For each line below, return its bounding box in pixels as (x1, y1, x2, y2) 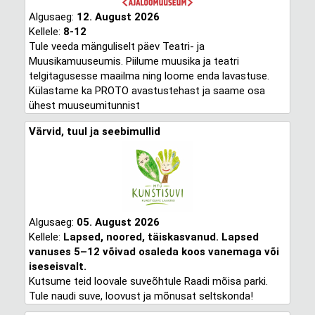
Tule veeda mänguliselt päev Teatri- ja (28, 40, 205, 53)
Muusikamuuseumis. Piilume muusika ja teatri (28, 55, 239, 67)
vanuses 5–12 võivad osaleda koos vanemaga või (28, 245, 279, 258)
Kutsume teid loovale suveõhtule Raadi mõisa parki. (28, 275, 268, 288)
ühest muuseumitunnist (28, 99, 140, 112)
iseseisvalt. (28, 260, 86, 273)
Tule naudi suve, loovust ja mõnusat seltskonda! (28, 290, 253, 302)
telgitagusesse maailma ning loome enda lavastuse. (28, 70, 269, 82)
